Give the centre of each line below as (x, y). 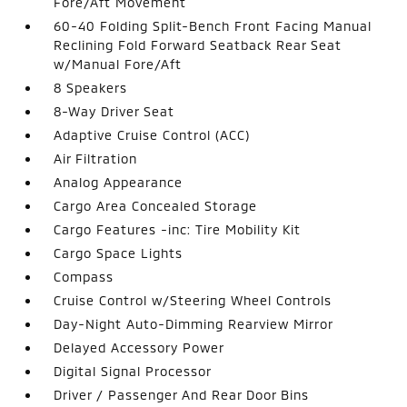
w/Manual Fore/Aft (118, 64)
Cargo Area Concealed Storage (156, 206)
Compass (84, 277)
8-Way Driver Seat (114, 111)
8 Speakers (91, 88)
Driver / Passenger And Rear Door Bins (182, 395)
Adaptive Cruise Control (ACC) (152, 135)
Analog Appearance (119, 182)
